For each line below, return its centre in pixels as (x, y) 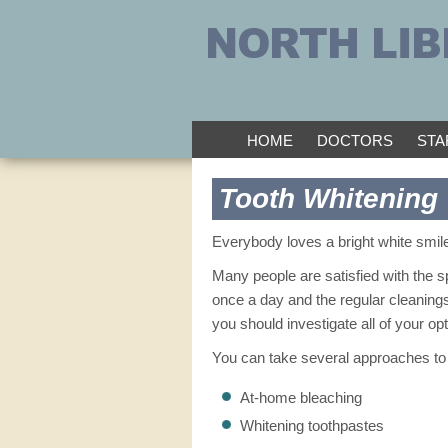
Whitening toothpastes (312, 425)
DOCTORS (354, 140)
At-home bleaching (301, 397)
